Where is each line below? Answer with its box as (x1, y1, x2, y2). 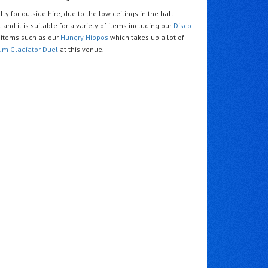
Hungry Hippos (60, 32, 109, 42)
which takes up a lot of (108, 32, 185, 42)
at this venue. (58, 44, 105, 54)
